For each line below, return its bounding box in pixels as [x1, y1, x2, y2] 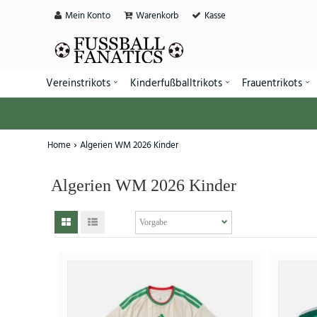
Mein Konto [65, 9, 110, 23]
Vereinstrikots [46, 76, 111, 91]
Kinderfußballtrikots [129, 76, 222, 91]
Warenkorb [136, 9, 178, 23]
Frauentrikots [241, 76, 302, 91]
